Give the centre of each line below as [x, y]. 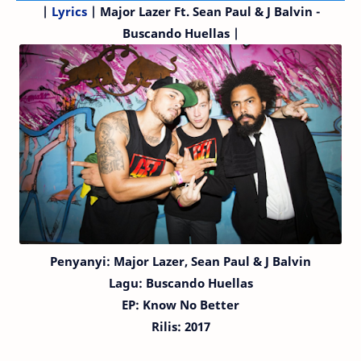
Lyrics [69, 11]
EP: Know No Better [180, 305]
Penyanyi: [82, 261]
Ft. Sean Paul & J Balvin [245, 11]
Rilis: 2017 [180, 326]
